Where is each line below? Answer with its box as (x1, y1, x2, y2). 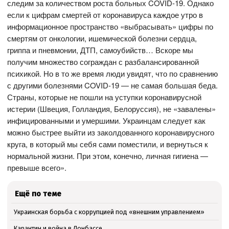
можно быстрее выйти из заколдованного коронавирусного (7, 126, 215, 138)
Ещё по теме (15, 189, 62, 198)
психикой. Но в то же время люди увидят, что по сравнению (7, 67, 218, 79)
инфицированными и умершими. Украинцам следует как (7, 114, 206, 126)
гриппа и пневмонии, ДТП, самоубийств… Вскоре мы (7, 44, 194, 55)
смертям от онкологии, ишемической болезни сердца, (7, 32, 197, 43)
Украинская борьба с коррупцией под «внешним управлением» (13, 208, 204, 216)
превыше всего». (7, 162, 67, 173)
